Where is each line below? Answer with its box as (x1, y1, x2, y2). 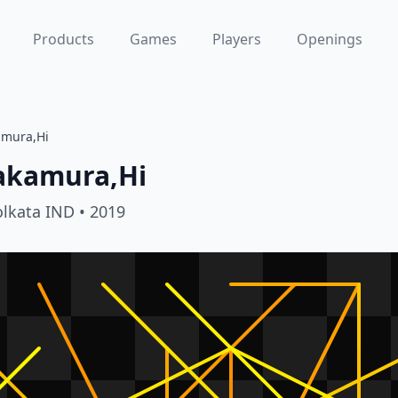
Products (32, 29, 94, 49)
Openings (296, 29, 362, 49)
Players (211, 29, 261, 49)
